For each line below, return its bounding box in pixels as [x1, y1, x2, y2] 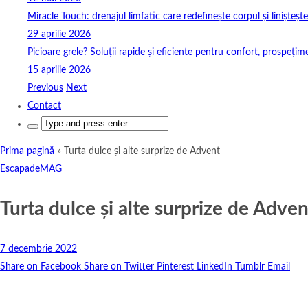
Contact [27, 101, 61, 111]
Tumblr [235, 261, 265, 272]
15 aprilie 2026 [27, 65, 91, 75]
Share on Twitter [84, 261, 154, 272]
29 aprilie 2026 [27, 30, 91, 39]
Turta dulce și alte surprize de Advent [64, 146, 220, 156]
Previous [27, 83, 63, 93]
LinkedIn [197, 261, 232, 272]
